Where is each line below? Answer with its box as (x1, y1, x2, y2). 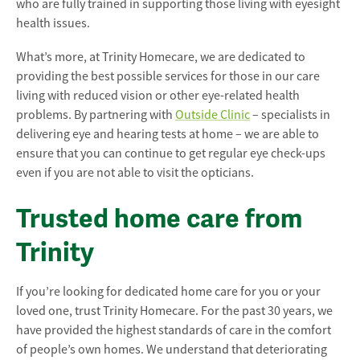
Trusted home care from (16, 202, 302, 235)
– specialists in (250, 107, 330, 124)
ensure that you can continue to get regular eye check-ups (16, 145, 325, 162)
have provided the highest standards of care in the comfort (16, 322, 331, 339)
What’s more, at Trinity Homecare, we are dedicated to (16, 49, 305, 66)
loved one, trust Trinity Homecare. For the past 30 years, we (16, 303, 333, 320)
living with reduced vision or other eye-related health (16, 88, 300, 104)
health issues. (16, 15, 90, 32)
